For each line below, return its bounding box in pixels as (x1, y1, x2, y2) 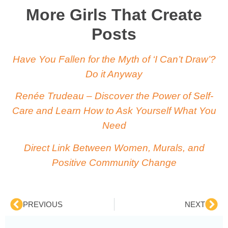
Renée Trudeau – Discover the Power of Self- (15, 90, 213, 102)
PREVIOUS (23, 199, 63, 209)
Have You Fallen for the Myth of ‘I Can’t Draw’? (12, 53, 216, 65)
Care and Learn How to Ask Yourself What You (12, 105, 216, 117)
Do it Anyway (85, 68, 142, 80)
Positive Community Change (51, 156, 177, 168)
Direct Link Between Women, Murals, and (23, 141, 205, 153)
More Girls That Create (26, 6, 202, 24)
